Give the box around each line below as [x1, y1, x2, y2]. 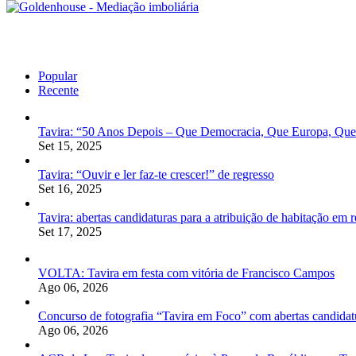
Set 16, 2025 [38, 181, 102, 195]
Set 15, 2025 [38, 138, 102, 153]
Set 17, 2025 [38, 224, 102, 238]
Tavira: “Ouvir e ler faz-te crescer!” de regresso [38, 167, 274, 181]
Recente [38, 83, 79, 97]
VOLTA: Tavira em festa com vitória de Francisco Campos [38, 265, 335, 280]
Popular [38, 68, 77, 83]
